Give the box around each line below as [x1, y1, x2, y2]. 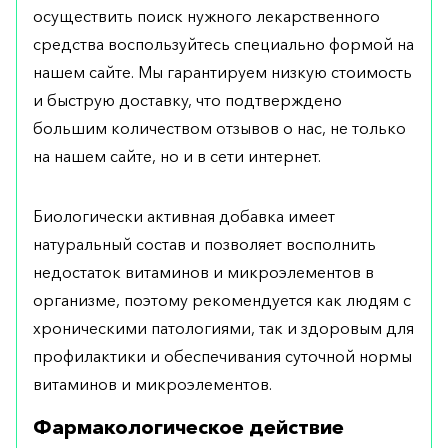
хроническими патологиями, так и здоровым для [33, 318, 414, 339]
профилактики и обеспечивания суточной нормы [33, 346, 412, 367]
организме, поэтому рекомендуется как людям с [33, 290, 411, 311]
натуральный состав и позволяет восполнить [33, 234, 376, 255]
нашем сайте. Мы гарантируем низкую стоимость [33, 62, 412, 83]
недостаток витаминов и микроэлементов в [33, 262, 374, 283]
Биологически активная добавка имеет [33, 206, 335, 227]
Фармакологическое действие [33, 415, 349, 440]
